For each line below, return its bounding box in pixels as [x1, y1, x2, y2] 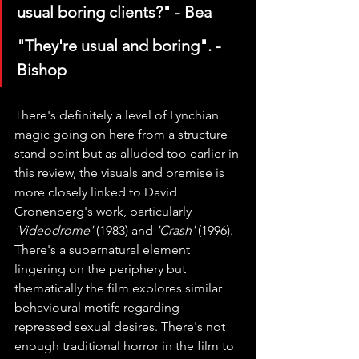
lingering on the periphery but [14, 260, 189, 276]
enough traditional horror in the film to [14, 337, 237, 353]
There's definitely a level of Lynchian [14, 107, 222, 123]
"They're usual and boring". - [17, 35, 225, 55]
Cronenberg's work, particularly [14, 203, 195, 219]
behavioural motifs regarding [14, 299, 183, 315]
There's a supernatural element [14, 241, 193, 257]
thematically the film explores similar [14, 280, 225, 296]
